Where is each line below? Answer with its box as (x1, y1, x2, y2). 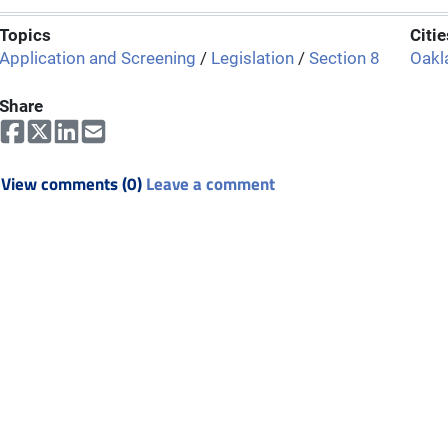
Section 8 (309, 48, 380, 69)
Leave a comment (146, 170, 275, 197)
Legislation (211, 48, 294, 69)
